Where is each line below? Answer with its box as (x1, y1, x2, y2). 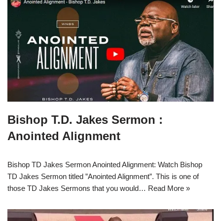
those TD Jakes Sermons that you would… (7, 184, 148, 192)
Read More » (148, 184, 190, 192)
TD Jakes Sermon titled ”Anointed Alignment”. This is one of (7, 172, 199, 181)
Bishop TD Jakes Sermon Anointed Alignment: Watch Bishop (7, 160, 202, 169)
